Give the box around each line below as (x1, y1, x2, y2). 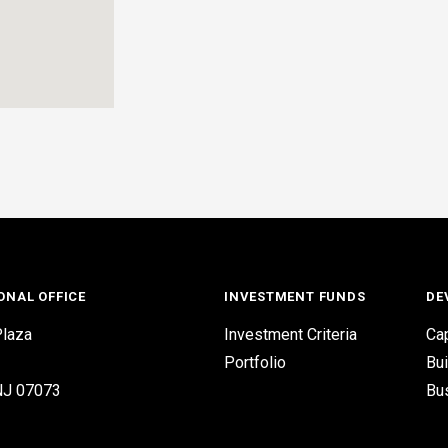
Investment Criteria (224, 325, 357, 344)
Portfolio (224, 353, 286, 372)
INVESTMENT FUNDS (224, 289, 366, 304)
